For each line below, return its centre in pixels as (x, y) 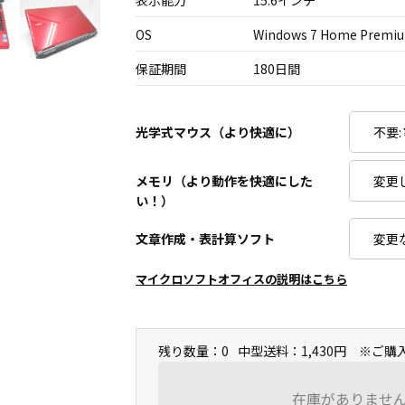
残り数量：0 (193, 351)
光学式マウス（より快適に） (218, 132)
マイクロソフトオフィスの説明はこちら (241, 279)
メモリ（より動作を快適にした (224, 181)
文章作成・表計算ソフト (205, 239)
